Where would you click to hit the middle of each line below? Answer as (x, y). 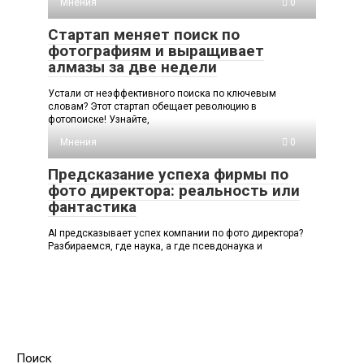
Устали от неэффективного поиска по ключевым (162, 94)
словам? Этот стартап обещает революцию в (152, 107)
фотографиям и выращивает (156, 51)
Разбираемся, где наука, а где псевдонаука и (155, 247)
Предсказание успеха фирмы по (168, 175)
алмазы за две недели (132, 67)
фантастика (92, 207)
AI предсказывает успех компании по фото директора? (175, 234)
